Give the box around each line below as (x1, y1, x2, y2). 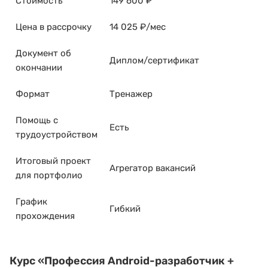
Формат (16, 88, 50, 99)
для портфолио (16, 169, 83, 181)
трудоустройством (16, 129, 98, 140)
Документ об (16, 47, 71, 59)
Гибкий (109, 203, 141, 214)
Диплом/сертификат (109, 54, 199, 66)
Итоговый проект (16, 155, 91, 166)
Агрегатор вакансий (109, 162, 196, 173)
